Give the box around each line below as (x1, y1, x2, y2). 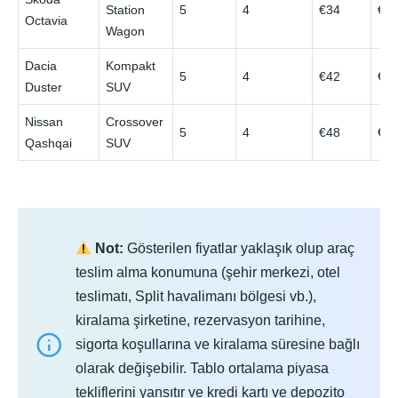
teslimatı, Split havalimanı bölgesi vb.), (76, 289, 316, 305)
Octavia (25, 12, 68, 28)
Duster (25, 79, 63, 94)
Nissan (25, 114, 64, 129)
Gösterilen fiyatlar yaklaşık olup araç (123, 241, 355, 257)
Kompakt (106, 58, 156, 73)
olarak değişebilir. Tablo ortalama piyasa (76, 361, 329, 377)
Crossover (106, 114, 164, 129)
